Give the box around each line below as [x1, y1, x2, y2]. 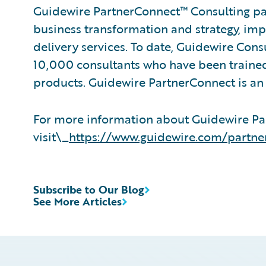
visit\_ [33, 128, 69, 145]
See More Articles [33, 194, 122, 209]
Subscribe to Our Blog [33, 182, 144, 197]
